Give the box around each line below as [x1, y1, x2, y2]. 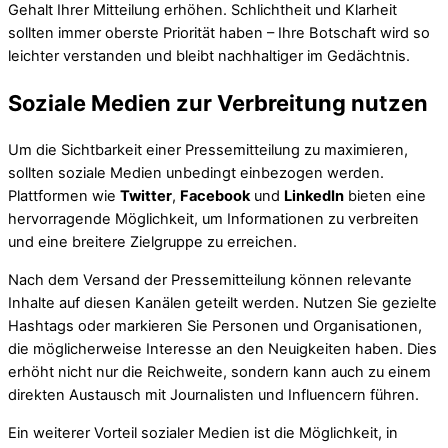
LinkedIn [284, 187, 344, 206]
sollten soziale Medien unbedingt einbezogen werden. [8, 164, 384, 183]
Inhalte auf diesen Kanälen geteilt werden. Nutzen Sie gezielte [8, 293, 437, 312]
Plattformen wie [8, 187, 120, 206]
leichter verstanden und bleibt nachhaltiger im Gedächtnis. [8, 47, 410, 65]
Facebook [180, 187, 250, 206]
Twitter [120, 187, 172, 206]
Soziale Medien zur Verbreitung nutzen [8, 90, 428, 117]
